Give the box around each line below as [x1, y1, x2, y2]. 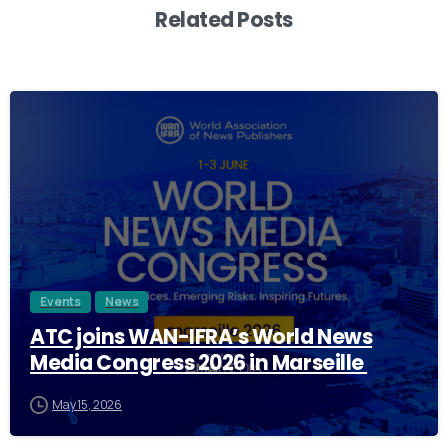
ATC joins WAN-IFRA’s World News [30, 322, 373, 351]
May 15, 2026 [52, 395, 123, 413]
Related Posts [155, 5, 293, 34]
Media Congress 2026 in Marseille [30, 348, 368, 377]
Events [40, 292, 82, 310]
